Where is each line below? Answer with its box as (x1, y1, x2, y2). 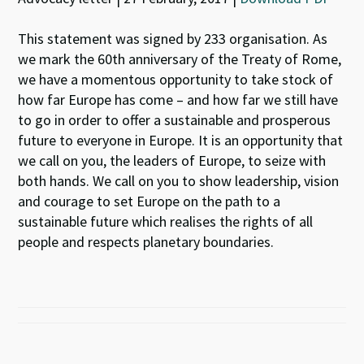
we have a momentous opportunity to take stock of (18, 70, 334, 89)
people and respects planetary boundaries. (18, 232, 275, 251)
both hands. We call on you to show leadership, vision (18, 171, 340, 190)
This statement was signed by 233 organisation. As (18, 29, 328, 48)
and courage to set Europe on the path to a (18, 192, 281, 210)
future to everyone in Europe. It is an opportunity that (18, 131, 344, 149)
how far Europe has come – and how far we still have (18, 90, 339, 109)
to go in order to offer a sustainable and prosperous (18, 110, 331, 129)
